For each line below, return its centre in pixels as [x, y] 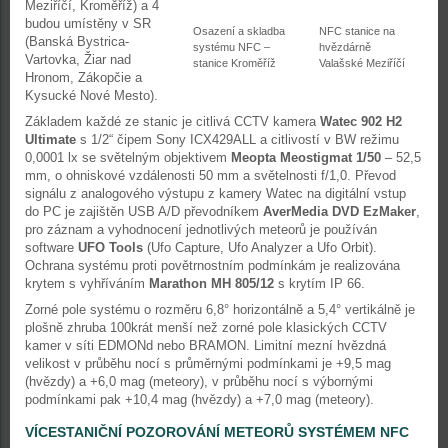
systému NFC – [231, 47]
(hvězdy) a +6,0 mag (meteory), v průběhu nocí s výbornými [199, 381]
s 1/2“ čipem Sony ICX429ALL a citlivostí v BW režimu [237, 139]
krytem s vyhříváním [87, 283]
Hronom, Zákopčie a [83, 77]
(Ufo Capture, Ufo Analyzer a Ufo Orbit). [260, 247]
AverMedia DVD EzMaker [339, 211]
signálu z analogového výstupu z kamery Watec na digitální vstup [215, 193]
